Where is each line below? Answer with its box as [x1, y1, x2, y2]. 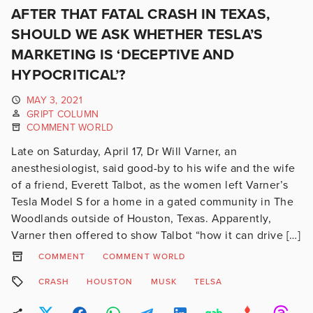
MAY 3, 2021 [27, 94, 82, 106]
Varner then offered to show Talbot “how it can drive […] [11, 228, 300, 242]
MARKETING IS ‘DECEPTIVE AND [11, 46, 234, 64]
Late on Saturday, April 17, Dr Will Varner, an [11, 144, 237, 159]
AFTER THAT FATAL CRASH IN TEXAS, [11, 6, 270, 23]
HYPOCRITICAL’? [11, 66, 126, 84]
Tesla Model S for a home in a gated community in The [11, 194, 293, 209]
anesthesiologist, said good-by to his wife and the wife [11, 161, 296, 175]
